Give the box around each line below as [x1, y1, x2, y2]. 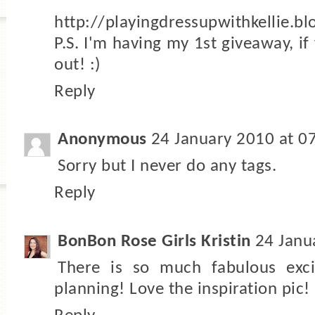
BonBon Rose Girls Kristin [58, 232, 251, 250]
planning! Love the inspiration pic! [54, 280, 310, 298]
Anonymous [58, 131, 147, 149]
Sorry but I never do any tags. [58, 157, 276, 176]
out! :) [54, 56, 101, 74]
